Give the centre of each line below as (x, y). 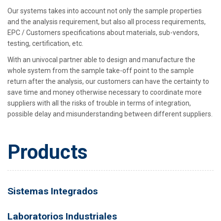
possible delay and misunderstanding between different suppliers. (110, 114)
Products (48, 152)
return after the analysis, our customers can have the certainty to (108, 82)
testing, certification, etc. (45, 44)
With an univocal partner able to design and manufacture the (101, 60)
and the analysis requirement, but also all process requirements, (107, 22)
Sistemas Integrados (53, 191)
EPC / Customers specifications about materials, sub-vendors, (103, 33)
